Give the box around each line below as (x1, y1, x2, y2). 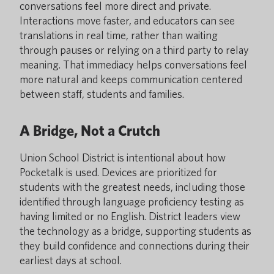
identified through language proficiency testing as (20, 195, 244, 208)
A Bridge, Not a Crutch (20, 122, 160, 139)
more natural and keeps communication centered (20, 73, 242, 86)
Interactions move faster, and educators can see (20, 14, 235, 27)
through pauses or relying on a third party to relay (20, 43, 249, 56)
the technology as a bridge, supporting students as (20, 224, 251, 237)
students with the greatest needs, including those (20, 180, 245, 193)
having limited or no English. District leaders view (20, 210, 240, 223)
